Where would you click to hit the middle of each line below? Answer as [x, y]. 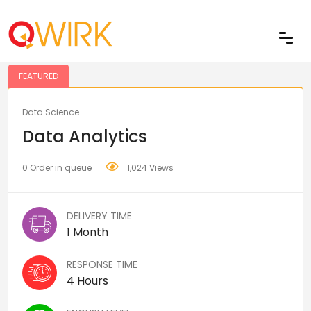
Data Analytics [85, 136]
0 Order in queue [57, 168]
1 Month [87, 232]
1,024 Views [149, 168]
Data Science [51, 112]
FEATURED [39, 76]
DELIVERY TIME [99, 216]
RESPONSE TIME [102, 264]
